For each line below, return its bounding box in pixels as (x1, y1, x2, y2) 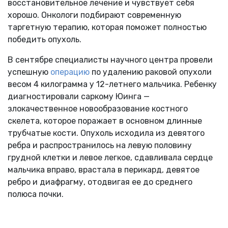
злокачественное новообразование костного (8, 103, 188, 113)
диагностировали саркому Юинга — (8, 91, 150, 101)
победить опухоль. (8, 34, 81, 44)
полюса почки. (8, 189, 64, 199)
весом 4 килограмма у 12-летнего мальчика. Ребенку (8, 79, 217, 89)
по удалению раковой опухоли (90, 67, 212, 77)
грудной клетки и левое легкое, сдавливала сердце (8, 152, 213, 162)
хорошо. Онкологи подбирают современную (8, 10, 181, 20)
